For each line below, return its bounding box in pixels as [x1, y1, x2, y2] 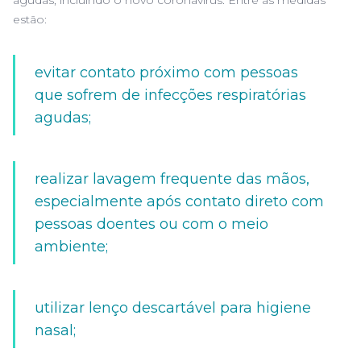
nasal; [35, 322, 76, 339]
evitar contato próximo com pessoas [35, 64, 298, 81]
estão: [13, 12, 47, 27]
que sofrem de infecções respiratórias [35, 86, 306, 104]
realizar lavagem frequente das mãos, [35, 170, 309, 188]
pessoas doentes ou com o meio [35, 215, 268, 233]
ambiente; [35, 238, 108, 255]
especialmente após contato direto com [35, 193, 324, 210]
